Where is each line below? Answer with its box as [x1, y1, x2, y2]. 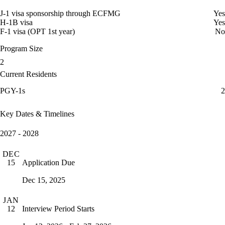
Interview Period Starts [22, 204, 94, 213]
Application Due [22, 158, 75, 167]
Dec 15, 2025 [22, 175, 65, 184]
